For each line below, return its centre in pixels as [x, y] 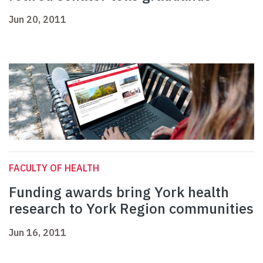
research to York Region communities [131, 209]
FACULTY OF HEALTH [54, 168]
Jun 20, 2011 [38, 20]
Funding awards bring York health [119, 192]
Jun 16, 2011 [38, 233]
